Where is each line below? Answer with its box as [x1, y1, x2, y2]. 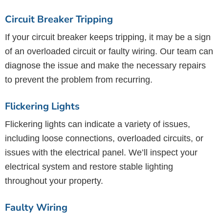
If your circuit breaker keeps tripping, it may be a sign [5, 32, 211, 42]
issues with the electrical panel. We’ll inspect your [5, 148, 197, 157]
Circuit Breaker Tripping [5, 13, 113, 26]
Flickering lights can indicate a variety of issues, [5, 119, 190, 129]
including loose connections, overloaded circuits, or [5, 133, 203, 143]
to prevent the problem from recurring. [5, 75, 153, 85]
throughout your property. [5, 176, 103, 186]
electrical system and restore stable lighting [5, 162, 173, 172]
